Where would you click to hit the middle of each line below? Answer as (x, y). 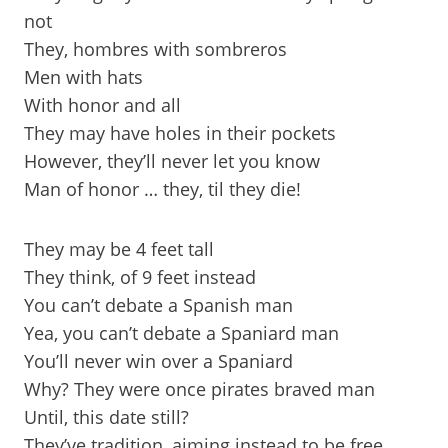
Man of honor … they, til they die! (162, 189)
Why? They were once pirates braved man (199, 389)
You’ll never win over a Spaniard (158, 361)
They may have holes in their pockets (180, 133)
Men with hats (83, 77)
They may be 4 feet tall (119, 249)
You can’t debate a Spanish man (158, 305)
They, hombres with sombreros (155, 49)
